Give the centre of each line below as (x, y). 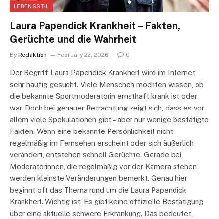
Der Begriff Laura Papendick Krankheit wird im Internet (102, 72)
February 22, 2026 (83, 55)
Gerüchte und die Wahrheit (73, 39)
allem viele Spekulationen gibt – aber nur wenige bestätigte (109, 119)
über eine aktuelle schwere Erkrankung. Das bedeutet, (101, 213)
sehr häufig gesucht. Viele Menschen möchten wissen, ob (107, 84)
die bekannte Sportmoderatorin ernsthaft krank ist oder (103, 96)
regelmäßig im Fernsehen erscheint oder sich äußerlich (102, 143)
